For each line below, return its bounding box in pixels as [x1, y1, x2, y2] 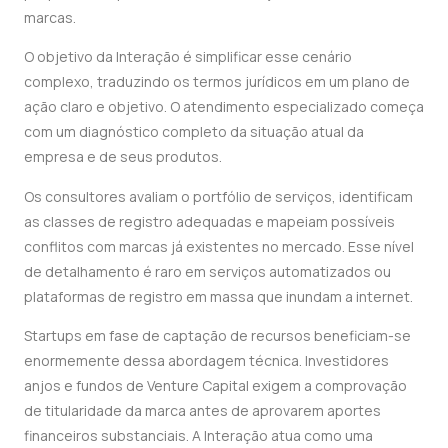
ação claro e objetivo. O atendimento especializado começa [24, 97, 424, 117]
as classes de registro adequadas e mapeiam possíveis [24, 211, 395, 231]
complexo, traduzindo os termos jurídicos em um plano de [24, 72, 410, 92]
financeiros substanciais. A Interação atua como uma [24, 425, 373, 445]
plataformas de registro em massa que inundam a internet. [24, 286, 413, 306]
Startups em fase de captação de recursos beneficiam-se [24, 325, 411, 345]
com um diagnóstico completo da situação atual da [24, 122, 364, 142]
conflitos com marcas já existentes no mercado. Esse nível [24, 236, 414, 256]
